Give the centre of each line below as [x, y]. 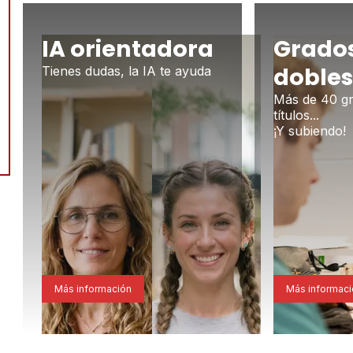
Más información [93, 289]
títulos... [297, 115]
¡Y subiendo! [310, 131]
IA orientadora [128, 49]
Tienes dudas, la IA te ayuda [127, 71]
